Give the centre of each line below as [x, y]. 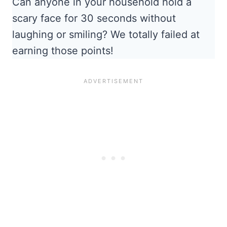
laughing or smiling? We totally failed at [106, 35]
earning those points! [63, 51]
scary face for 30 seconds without [94, 18]
